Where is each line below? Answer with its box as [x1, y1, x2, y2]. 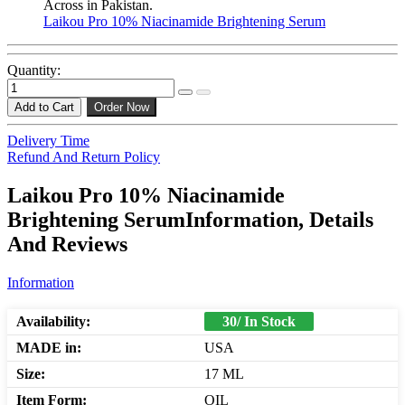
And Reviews [7, 232, 127, 257]
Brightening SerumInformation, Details [7, 208, 373, 232]
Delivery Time [7, 133, 89, 149]
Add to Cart [14, 100, 74, 115]
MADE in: [16, 340, 81, 356]
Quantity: [7, 62, 61, 79]
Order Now [94, 100, 149, 115]
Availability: [16, 314, 90, 330]
